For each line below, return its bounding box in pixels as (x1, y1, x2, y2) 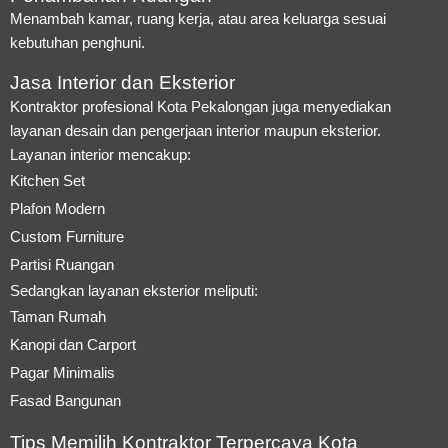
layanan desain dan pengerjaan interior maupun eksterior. (10, 121, 381, 139)
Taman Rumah (10, 307, 106, 325)
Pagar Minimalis (10, 363, 115, 381)
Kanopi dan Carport (10, 335, 136, 353)
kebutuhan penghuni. (10, 33, 145, 51)
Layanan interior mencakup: (10, 145, 191, 163)
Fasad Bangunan (10, 391, 121, 409)
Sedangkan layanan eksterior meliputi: (10, 281, 258, 299)
